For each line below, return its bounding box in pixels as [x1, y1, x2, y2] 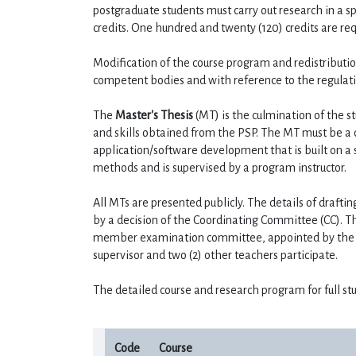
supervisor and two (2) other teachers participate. [93, 249, 338, 261]
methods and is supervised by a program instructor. [93, 161, 346, 174]
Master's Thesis [115, 109, 193, 122]
